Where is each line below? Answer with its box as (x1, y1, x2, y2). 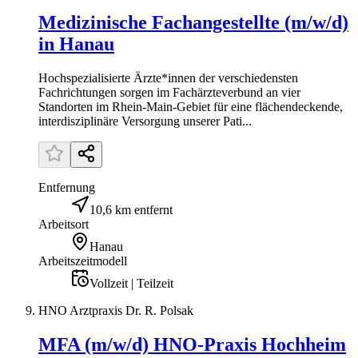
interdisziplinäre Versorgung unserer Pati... (38, 114, 252, 129)
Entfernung (38, 181, 95, 195)
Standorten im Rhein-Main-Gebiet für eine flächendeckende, (38, 100, 343, 114)
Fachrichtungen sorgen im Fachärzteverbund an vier (38, 86, 300, 100)
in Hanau (38, 34, 114, 55)
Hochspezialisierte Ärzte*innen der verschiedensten (38, 71, 298, 86)
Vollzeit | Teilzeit (89, 276, 173, 291)
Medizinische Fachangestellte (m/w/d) (38, 12, 348, 34)
